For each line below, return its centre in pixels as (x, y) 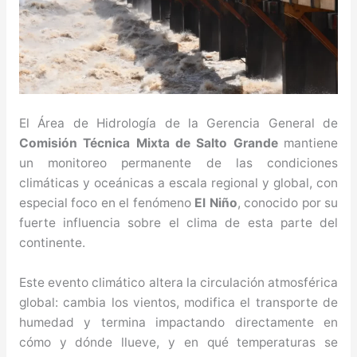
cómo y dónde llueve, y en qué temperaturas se (178, 343)
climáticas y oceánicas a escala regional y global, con (178, 183)
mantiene (308, 143)
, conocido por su (288, 203)
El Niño (216, 203)
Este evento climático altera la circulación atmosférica (178, 283)
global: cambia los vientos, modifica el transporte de (178, 303)
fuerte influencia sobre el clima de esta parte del (178, 223)
